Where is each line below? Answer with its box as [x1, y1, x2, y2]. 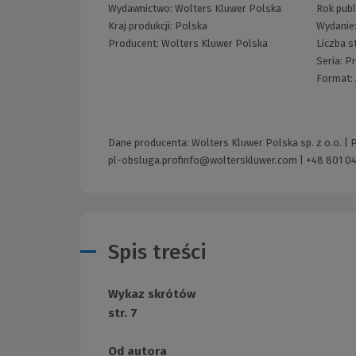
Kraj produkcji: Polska [108, 19, 207, 32]
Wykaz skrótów [108, 287, 195, 302]
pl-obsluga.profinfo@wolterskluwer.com [108, 153, 297, 166]
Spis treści [108, 240, 207, 265]
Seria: [316, 54, 346, 67]
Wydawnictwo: [108, 2, 175, 14]
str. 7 [108, 306, 137, 321]
